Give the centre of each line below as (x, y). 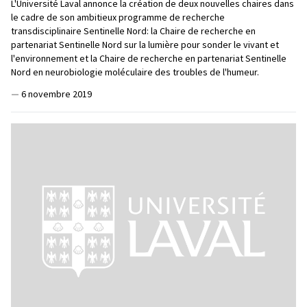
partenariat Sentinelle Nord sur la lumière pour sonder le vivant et (145, 44)
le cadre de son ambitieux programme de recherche (118, 17)
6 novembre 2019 (57, 94)
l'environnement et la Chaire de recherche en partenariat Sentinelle (149, 58)
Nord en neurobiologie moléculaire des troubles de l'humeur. (135, 72)
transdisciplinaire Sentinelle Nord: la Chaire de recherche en (133, 30)
